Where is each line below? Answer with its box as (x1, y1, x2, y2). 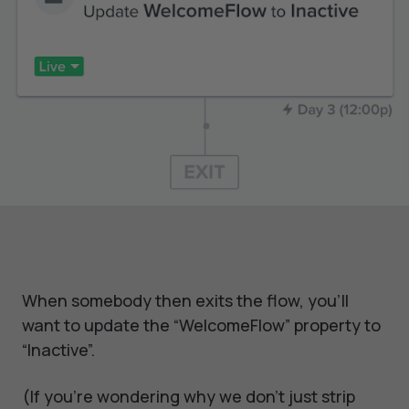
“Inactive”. (22, 339, 95, 362)
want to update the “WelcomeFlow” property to (22, 314, 381, 337)
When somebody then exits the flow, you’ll (22, 289, 349, 312)
